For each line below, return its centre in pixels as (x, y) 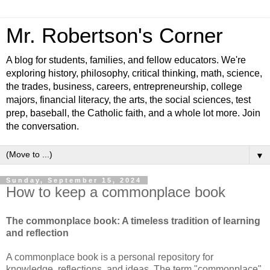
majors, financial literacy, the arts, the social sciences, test (128, 100)
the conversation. (42, 126)
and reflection (37, 233)
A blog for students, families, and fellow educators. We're (126, 60)
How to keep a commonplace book (116, 192)
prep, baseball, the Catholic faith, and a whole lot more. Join (133, 113)
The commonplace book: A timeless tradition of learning (133, 221)
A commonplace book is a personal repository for (110, 257)
